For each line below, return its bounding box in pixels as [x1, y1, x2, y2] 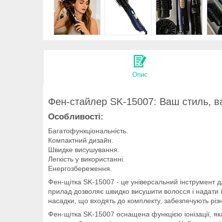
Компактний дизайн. [48, 136, 113, 144]
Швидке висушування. [48, 145, 119, 154]
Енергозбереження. [48, 164, 112, 172]
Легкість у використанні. [48, 155, 125, 163]
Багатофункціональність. [48, 126, 128, 135]
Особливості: [48, 111, 104, 121]
